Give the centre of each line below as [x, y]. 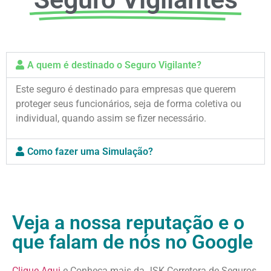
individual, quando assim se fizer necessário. [111, 118]
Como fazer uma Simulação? [90, 152]
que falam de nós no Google [132, 242]
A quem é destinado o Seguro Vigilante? [115, 65]
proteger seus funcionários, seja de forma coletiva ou [129, 103]
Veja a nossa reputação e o [128, 223]
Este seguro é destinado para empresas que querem [126, 89]
